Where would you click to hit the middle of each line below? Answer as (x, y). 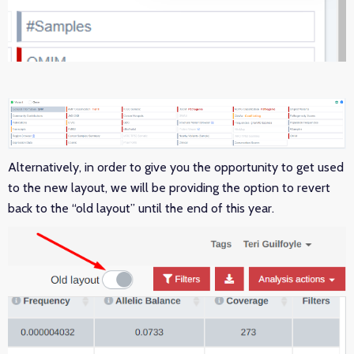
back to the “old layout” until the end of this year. (141, 209)
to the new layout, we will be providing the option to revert (169, 188)
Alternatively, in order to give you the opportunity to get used (176, 168)
